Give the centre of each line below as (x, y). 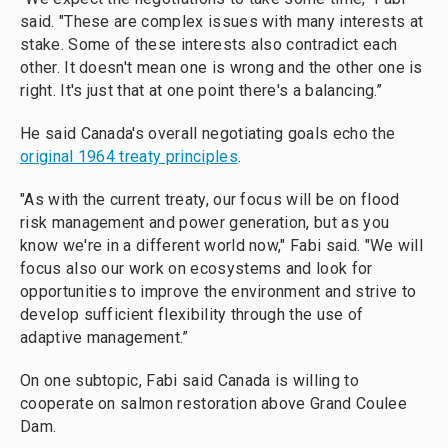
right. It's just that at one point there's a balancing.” (201, 90)
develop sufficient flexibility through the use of (192, 314)
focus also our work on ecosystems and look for (196, 268)
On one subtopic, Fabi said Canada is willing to (189, 380)
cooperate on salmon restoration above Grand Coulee (213, 403)
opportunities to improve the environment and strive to (218, 291)
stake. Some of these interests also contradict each (209, 44)
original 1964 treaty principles (129, 156)
